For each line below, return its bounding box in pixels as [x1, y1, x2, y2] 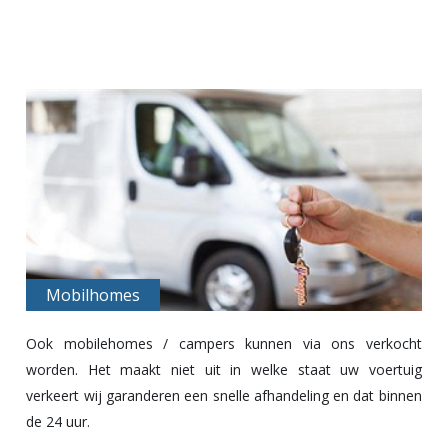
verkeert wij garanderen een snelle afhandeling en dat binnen [26, 386, 422, 406]
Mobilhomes [46, 284, 141, 307]
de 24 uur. [26, 412, 91, 432]
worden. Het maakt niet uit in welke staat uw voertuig [26, 360, 422, 380]
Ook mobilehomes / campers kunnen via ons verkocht [26, 334, 422, 354]
